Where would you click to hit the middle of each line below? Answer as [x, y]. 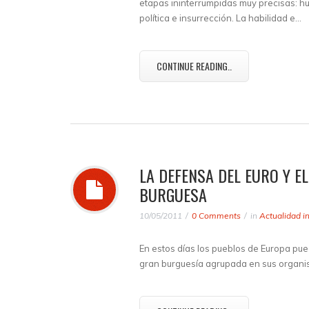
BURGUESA [173, 195]
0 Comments [216, 216]
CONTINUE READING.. [194, 66]
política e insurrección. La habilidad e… [220, 18]
